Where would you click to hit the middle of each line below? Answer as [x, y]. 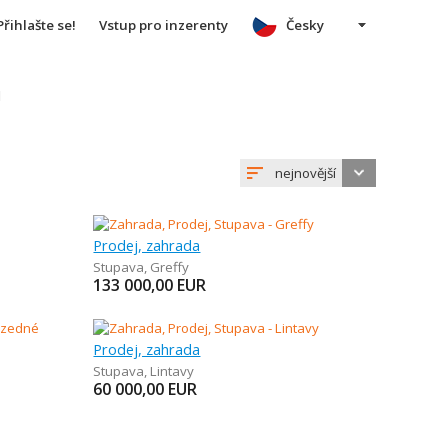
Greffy [170, 267]
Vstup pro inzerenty [163, 25]
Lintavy [172, 371]
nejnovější [305, 173]
